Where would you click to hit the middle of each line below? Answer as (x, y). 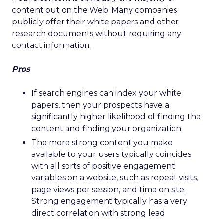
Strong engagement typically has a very (109, 201)
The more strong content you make (102, 142)
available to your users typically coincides (111, 154)
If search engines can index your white (106, 93)
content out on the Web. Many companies (94, 10)
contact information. (51, 45)
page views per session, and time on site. (109, 189)
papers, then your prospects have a (100, 105)
